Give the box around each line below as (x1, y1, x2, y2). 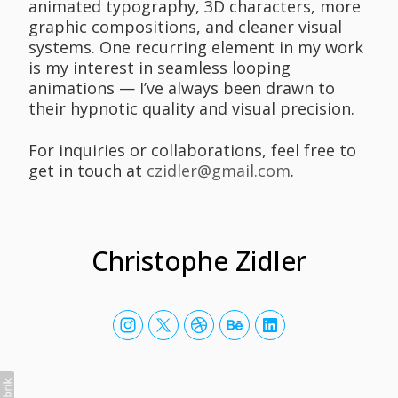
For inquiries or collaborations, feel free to (28, 139, 356, 161)
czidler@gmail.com (147, 159, 291, 181)
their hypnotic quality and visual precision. (28, 98, 354, 120)
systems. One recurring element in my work (28, 36, 363, 59)
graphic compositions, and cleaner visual (28, 16, 342, 38)
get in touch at (28, 159, 147, 181)
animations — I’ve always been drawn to (28, 77, 335, 99)
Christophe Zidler (92, 242, 306, 279)
